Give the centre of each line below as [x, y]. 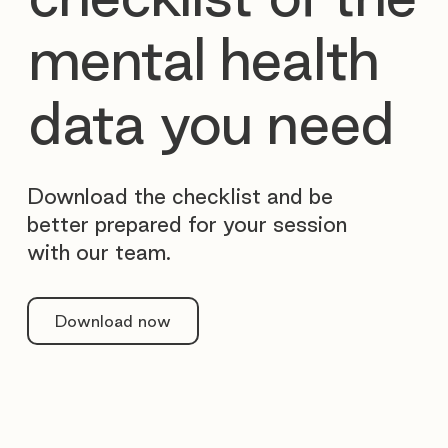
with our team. [99, 251]
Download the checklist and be [180, 195]
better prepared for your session [187, 223]
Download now [113, 320]
